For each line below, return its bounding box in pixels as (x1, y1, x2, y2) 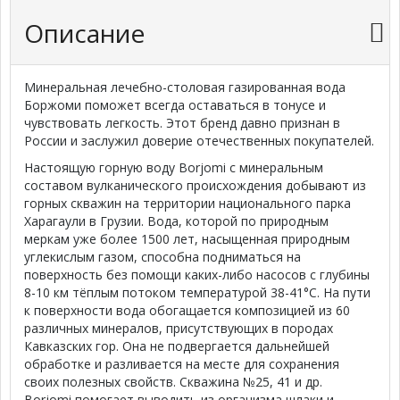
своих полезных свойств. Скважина (24, 373, 243, 390)
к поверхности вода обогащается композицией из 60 (24, 302, 350, 319)
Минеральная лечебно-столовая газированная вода (24, 79, 346, 96)
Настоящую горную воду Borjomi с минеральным (24, 159, 323, 176)
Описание (24, 16, 145, 50)
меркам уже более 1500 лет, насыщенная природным (24, 230, 350, 247)
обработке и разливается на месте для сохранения (24, 355, 339, 372)
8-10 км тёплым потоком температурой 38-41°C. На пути (24, 284, 371, 301)
